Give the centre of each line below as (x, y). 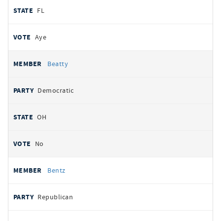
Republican (55, 197)
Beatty (58, 64)
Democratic (56, 90)
